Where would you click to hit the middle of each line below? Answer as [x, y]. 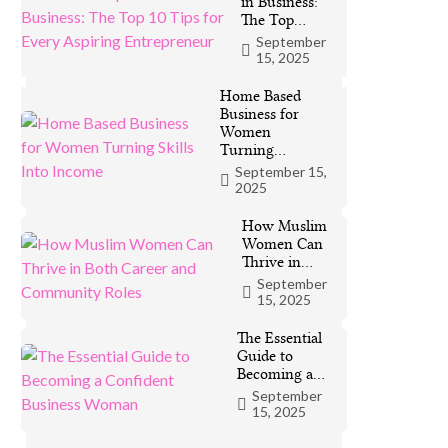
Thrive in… [278, 262]
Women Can [283, 244]
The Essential [280, 338]
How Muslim [285, 226]
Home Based [260, 96]
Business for [259, 114]
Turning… [252, 150]
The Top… [273, 20]
